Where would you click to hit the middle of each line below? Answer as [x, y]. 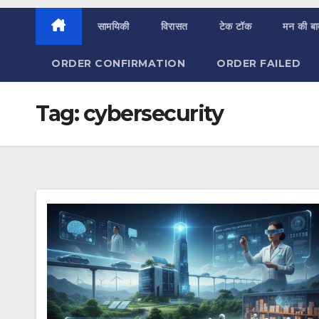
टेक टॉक [235, 26]
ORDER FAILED [258, 63]
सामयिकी [113, 26]
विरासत [174, 26]
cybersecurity [153, 114]
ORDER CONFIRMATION [118, 63]
